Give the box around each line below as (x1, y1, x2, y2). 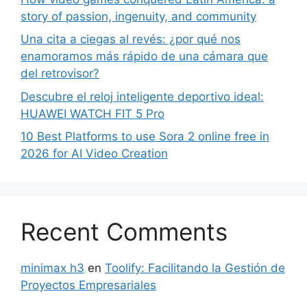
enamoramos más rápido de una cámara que (21, 49, 268, 63)
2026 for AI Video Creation (21, 147, 168, 160)
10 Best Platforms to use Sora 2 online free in (21, 130, 269, 143)
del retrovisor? (21, 66, 99, 80)
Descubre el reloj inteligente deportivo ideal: (21, 89, 264, 103)
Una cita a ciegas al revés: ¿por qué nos (21, 32, 241, 46)
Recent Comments (21, 217, 228, 246)
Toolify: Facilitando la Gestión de (105, 261, 285, 275)
